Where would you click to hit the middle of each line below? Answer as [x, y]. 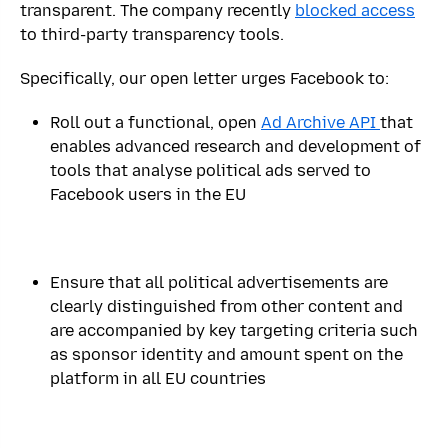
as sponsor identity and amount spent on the [226, 354]
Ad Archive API [320, 122]
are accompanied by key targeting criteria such [234, 330]
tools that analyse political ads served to [210, 170]
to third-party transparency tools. [152, 34]
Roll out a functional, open [155, 122]
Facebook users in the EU [148, 194]
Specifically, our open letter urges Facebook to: [204, 78]
